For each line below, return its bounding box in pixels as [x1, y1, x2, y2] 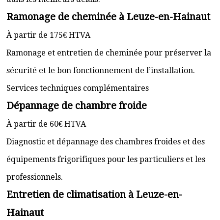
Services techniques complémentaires [6, 83, 149, 93]
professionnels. [6, 172, 63, 182]
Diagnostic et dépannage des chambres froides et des [6, 137, 205, 146]
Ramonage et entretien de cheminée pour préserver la [6, 48, 211, 57]
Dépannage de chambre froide [6, 100, 147, 111]
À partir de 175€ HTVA [6, 30, 90, 40]
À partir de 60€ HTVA [6, 119, 86, 129]
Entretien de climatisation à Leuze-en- [6, 189, 182, 200]
